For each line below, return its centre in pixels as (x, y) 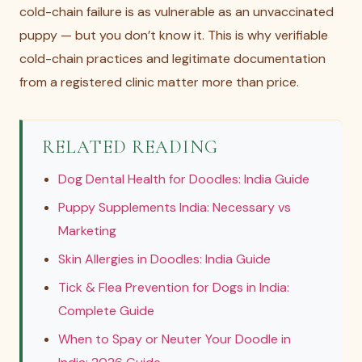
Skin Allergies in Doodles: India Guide (164, 259)
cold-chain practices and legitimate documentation (173, 59)
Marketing (87, 231)
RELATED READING (130, 147)
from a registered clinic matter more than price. (159, 82)
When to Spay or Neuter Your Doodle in (175, 339)
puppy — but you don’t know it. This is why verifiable (174, 35)
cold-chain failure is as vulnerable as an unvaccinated (177, 12)
